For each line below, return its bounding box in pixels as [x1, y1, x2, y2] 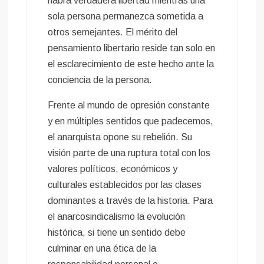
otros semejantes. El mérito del [48, 27, 178, 38]
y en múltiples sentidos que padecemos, [48, 116, 214, 127]
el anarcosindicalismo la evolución [48, 212, 186, 222]
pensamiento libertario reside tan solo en [48, 43, 216, 54]
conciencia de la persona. [48, 75, 153, 85]
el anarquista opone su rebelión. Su [48, 132, 193, 143]
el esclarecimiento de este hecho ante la [48, 59, 214, 70]
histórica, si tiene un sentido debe [48, 227, 186, 238]
